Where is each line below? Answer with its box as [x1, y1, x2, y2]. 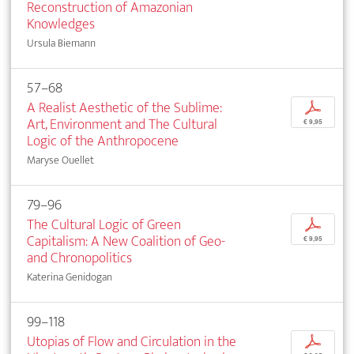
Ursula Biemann [27, 33, 96, 52]
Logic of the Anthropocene [27, 128, 179, 153]
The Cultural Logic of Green [27, 212, 181, 237]
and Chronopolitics [27, 245, 132, 270]
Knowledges [27, 11, 95, 36]
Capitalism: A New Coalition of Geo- [27, 228, 225, 254]
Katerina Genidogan [27, 267, 112, 286]
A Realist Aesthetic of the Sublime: [27, 95, 222, 120]
